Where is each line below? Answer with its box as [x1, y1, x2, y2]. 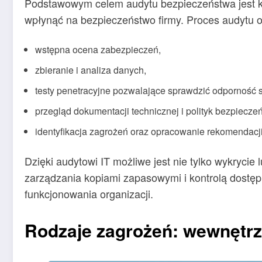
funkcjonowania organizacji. [25, 186, 153, 202]
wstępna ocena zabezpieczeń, [35, 43, 161, 57]
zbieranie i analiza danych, [35, 63, 146, 77]
